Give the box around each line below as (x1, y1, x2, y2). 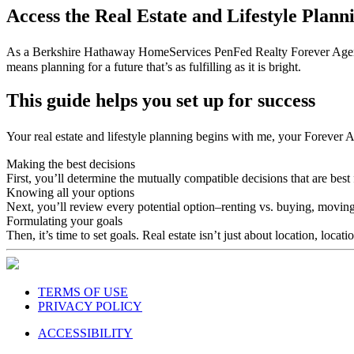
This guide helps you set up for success (6, 89, 315, 111)
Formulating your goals (6, 213, 122, 228)
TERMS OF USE (38, 284, 128, 299)
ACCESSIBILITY (38, 326, 133, 340)
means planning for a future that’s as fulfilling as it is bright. (6, 59, 304, 73)
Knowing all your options (6, 185, 134, 199)
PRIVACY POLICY (38, 299, 142, 313)
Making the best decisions (6, 156, 135, 171)
